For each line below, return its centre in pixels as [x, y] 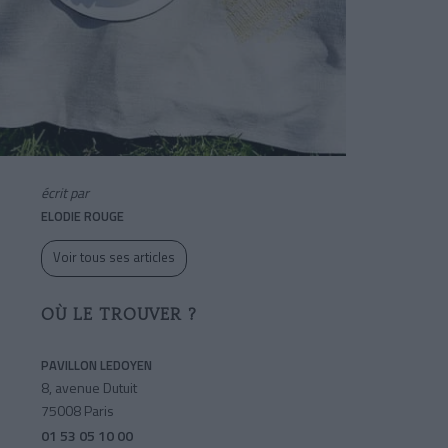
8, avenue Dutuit [89, 388]
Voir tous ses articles [114, 257]
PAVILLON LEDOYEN [96, 365]
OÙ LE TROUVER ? [119, 315]
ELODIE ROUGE [82, 216]
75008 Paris [77, 411]
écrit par [65, 193]
